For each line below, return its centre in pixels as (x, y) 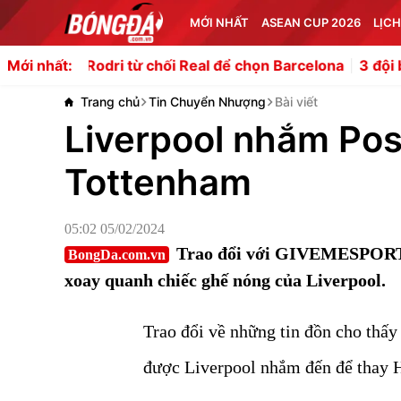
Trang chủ (110, 102)
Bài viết (296, 102)
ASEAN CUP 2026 (311, 22)
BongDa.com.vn (117, 255)
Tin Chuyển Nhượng (207, 102)
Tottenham (158, 182)
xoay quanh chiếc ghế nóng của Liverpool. (225, 280)
